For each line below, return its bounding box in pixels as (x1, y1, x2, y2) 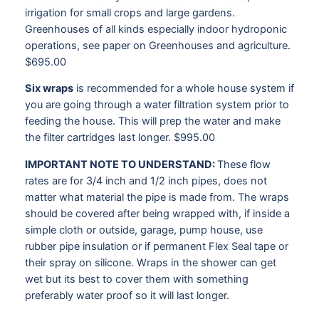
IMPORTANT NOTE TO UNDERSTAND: (24, 157, 217, 171)
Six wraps (24, 82, 73, 95)
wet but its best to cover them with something (24, 272, 249, 286)
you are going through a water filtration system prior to (24, 98, 289, 112)
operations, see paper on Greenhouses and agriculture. (24, 38, 291, 52)
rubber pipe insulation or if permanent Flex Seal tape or (24, 239, 288, 253)
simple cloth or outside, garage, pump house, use (24, 223, 263, 236)
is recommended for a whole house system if (73, 82, 294, 95)
